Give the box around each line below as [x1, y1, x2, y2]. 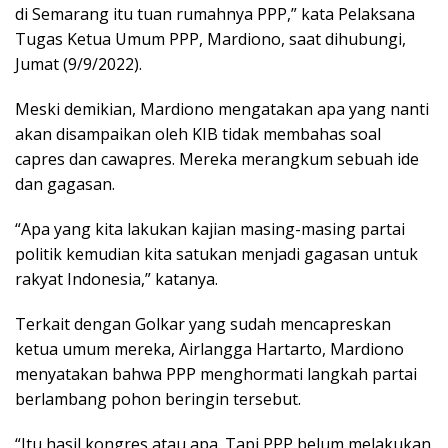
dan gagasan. [15, 172, 115, 195]
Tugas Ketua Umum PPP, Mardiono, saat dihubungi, [15, 27, 406, 50]
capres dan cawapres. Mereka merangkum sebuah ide [15, 147, 419, 170]
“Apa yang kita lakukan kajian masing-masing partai [15, 217, 405, 240]
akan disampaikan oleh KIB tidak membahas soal [15, 122, 381, 145]
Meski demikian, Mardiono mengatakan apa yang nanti [15, 97, 429, 120]
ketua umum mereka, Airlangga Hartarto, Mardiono [15, 337, 404, 360]
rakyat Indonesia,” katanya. [15, 267, 218, 290]
